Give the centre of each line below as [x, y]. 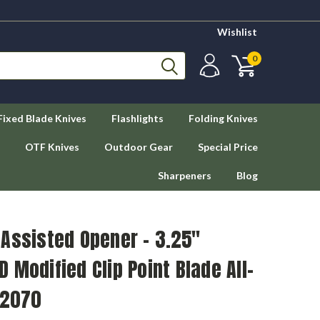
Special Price [228, 147]
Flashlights [137, 118]
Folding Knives [223, 118]
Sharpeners [185, 175]
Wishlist [237, 32]
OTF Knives [52, 147]
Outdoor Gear [139, 147]
